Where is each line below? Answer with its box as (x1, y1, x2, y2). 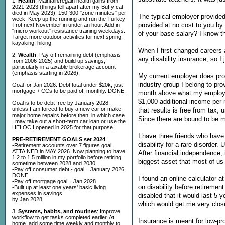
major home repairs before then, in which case (12, 112, 125, 118)
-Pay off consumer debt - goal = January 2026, (12, 166, 126, 172)
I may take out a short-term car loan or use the (12, 118, 126, 124)
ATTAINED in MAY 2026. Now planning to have (12, 148, 125, 154)
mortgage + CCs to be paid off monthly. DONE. (12, 88, 126, 94)
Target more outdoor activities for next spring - (12, 34, 125, 40)
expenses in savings (12, 190, 62, 196)
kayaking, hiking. (12, 40, 53, 46)
